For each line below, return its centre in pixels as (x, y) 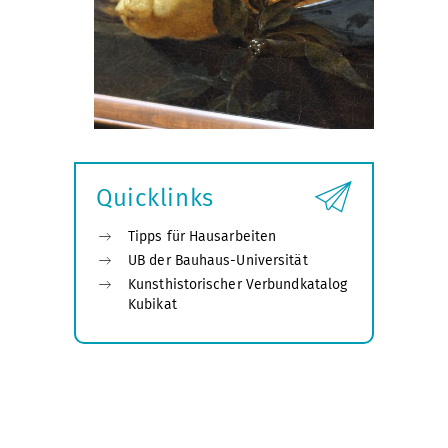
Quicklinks (155, 197)
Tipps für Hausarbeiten (202, 236)
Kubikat (152, 304)
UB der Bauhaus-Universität (218, 260)
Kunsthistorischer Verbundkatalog (238, 284)
